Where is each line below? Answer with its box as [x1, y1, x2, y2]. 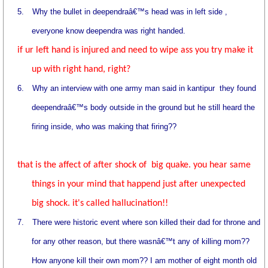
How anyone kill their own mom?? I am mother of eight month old [32, 256, 257, 265]
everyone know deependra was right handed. [32, 26, 186, 35]
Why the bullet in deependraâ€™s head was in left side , [32, 7, 228, 16]
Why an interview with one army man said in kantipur [32, 84, 215, 93]
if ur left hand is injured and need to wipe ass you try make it [17, 45, 254, 55]
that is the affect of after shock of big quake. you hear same [17, 160, 251, 170]
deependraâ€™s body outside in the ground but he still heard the [32, 103, 255, 112]
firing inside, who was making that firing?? [32, 122, 177, 131]
